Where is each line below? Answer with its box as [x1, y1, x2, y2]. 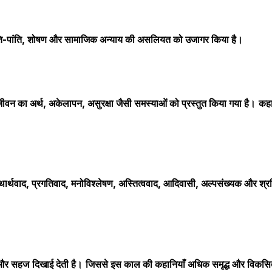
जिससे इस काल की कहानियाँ [86, 257, 185, 270]
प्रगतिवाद [32, 177, 66, 190]
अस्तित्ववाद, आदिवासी [118, 177, 195, 190]
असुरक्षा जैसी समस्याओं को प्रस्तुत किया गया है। [87, 97, 256, 110]
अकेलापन [49, 97, 82, 110]
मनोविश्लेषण [71, 177, 113, 190]
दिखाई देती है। [32, 257, 83, 270]
